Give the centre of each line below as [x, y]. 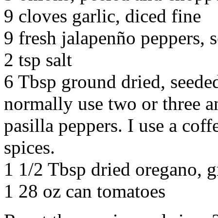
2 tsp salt [38, 60]
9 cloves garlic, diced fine [102, 16]
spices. [29, 147]
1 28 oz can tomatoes [85, 191]
